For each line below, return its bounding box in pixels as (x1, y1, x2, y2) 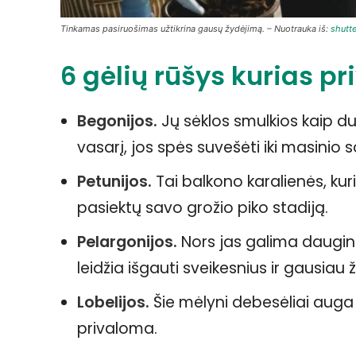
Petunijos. (77, 170, 152, 192)
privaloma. (77, 317, 157, 339)
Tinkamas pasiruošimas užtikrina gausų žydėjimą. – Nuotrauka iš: (60, 22, 331, 34)
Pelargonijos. (77, 230, 177, 253)
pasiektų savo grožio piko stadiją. (77, 196, 328, 219)
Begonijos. (77, 110, 157, 132)
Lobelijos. (77, 291, 149, 313)
